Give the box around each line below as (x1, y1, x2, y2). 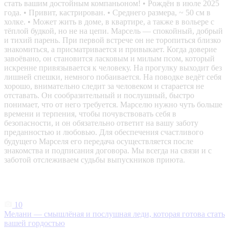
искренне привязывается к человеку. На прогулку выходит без (4, 63, 222, 73)
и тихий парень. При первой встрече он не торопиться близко (4, 36, 221, 45)
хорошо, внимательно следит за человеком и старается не (4, 82, 204, 91)
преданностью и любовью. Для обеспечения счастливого (4, 128, 203, 137)
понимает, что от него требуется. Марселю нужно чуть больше (4, 100, 222, 109)
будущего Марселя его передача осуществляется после (4, 137, 193, 146)
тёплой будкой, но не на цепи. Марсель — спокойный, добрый (4, 27, 223, 36)
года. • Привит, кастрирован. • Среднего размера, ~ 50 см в (4, 8, 211, 17)
